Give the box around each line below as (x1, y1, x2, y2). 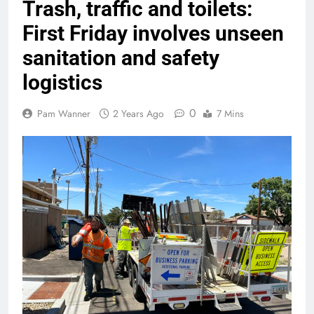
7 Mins (217, 107, 244, 121)
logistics (22, 70, 102, 95)
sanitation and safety (22, 46, 219, 71)
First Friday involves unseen (22, 21, 284, 46)
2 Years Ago (113, 107, 164, 121)
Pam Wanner (37, 107, 90, 121)
